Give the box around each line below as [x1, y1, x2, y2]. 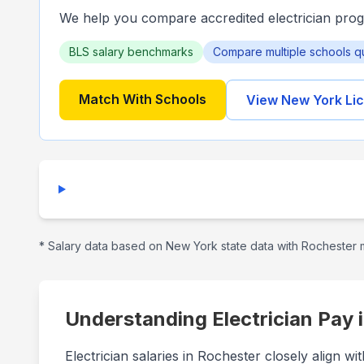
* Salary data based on [39, 239, 166, 253]
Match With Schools [79, 91, 206, 107]
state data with [218, 239, 301, 253]
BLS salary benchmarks [69, 45, 193, 58]
